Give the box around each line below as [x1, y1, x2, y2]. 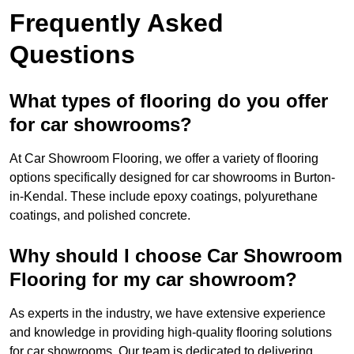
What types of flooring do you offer [9, 90, 328, 112]
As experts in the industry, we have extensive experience [9, 307, 326, 321]
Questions [9, 40, 135, 70]
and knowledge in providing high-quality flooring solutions [9, 326, 332, 340]
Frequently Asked [9, 9, 224, 38]
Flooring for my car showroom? [9, 269, 297, 291]
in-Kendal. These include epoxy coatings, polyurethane [9, 190, 318, 204]
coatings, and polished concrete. [9, 209, 190, 223]
